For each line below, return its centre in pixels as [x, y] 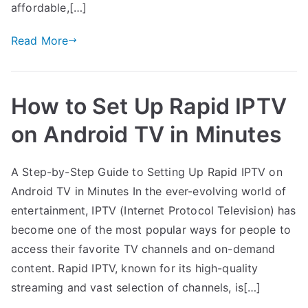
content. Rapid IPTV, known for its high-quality [135, 268]
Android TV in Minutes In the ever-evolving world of [149, 191]
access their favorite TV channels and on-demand [143, 249]
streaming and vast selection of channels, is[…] [136, 287]
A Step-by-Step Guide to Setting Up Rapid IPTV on [147, 172]
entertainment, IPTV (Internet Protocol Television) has [154, 210]
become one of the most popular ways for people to [151, 229]
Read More [40, 40]
